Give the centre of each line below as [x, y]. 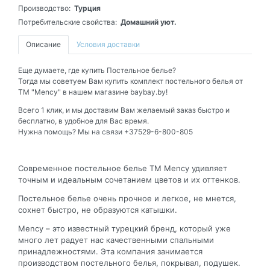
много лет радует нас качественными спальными [116, 240]
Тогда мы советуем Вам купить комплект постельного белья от [130, 81]
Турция [87, 8]
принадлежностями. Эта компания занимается [110, 252]
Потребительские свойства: [67, 22]
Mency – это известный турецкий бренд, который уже [124, 229]
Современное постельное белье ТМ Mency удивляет [123, 168]
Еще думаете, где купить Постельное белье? [97, 71]
